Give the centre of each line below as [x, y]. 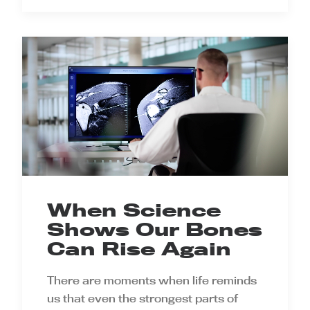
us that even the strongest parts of [143, 299]
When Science [134, 210]
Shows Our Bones [155, 230]
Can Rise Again [139, 249]
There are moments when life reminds [152, 281]
